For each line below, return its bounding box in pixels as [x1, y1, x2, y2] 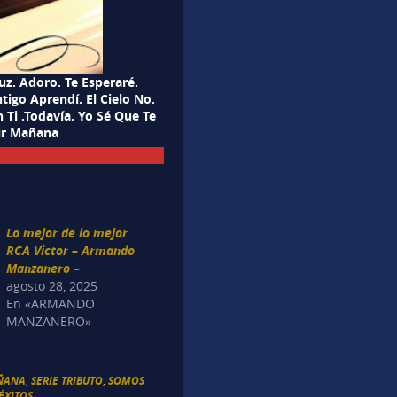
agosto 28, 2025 [6, 277, 98, 295]
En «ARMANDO [6, 295, 96, 313]
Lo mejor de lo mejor [6, 224, 128, 242]
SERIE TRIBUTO [31, 372, 104, 388]
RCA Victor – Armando [6, 242, 136, 260]
